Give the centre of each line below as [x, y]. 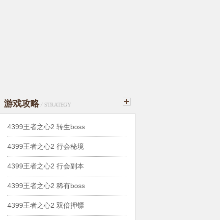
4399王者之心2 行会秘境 [46, 146]
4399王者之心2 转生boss [46, 127]
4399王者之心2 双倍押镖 [46, 205]
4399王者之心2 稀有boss [46, 186]
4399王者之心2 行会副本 [46, 166]
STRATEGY [58, 105]
